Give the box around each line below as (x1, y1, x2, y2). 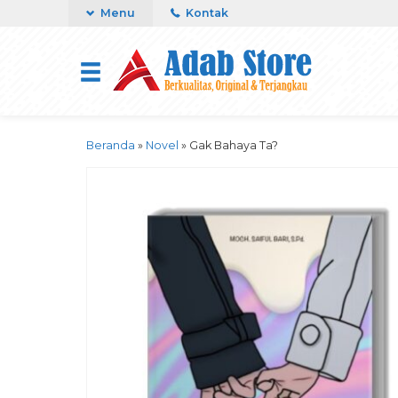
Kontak (183, 6, 228, 20)
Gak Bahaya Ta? (189, 139, 278, 152)
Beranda (86, 139, 135, 152)
